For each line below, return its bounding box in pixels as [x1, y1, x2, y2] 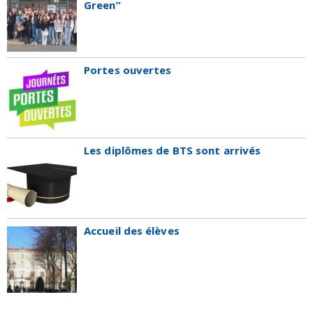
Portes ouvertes [84, 63, 172, 78]
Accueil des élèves [84, 224, 180, 238]
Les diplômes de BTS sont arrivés [84, 143, 261, 158]
